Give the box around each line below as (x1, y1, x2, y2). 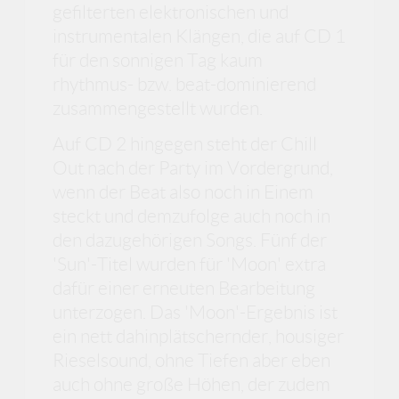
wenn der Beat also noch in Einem (53, 181, 314, 202)
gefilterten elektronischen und (53, 2, 289, 23)
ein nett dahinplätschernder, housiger (53, 325, 345, 346)
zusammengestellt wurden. (53, 98, 264, 119)
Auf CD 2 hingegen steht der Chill (53, 133, 318, 154)
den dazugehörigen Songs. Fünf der (53, 229, 328, 250)
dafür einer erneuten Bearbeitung (53, 277, 316, 298)
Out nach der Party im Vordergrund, (53, 157, 334, 178)
